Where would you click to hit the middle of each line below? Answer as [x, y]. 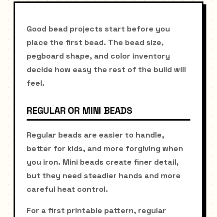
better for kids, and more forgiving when [105, 149]
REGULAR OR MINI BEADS [79, 111]
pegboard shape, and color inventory [98, 56]
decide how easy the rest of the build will [106, 70]
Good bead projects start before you [98, 29]
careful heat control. [67, 189]
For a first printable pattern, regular [96, 211]
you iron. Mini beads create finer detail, [103, 162]
